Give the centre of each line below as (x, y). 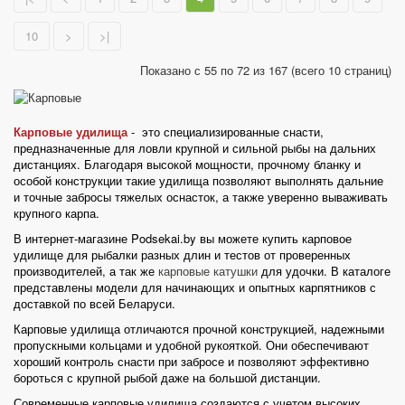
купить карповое (307, 238)
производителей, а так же (86, 270)
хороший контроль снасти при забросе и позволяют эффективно (191, 361)
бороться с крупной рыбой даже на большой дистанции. (167, 377)
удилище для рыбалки (75, 254)
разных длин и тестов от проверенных (244, 254)
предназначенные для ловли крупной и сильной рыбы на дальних (195, 147)
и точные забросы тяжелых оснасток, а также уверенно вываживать (201, 196)
